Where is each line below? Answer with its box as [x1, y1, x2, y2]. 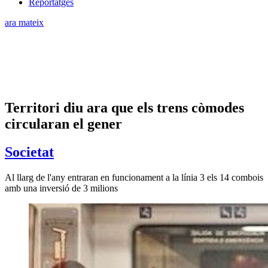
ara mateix [5, 17, 44, 28]
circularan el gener [5, 115, 122, 132]
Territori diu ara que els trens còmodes [5, 99, 244, 115]
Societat [5, 144, 54, 160]
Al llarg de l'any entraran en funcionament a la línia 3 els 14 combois [5, 172, 263, 182]
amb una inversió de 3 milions [5, 182, 118, 193]
